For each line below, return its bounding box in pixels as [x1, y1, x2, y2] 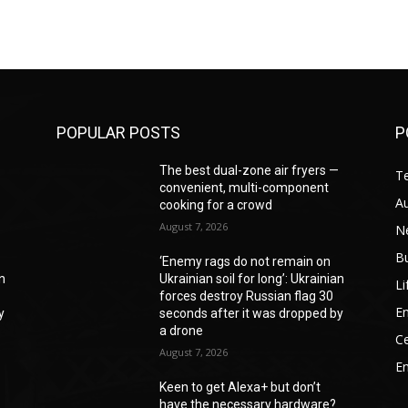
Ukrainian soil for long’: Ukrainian [159, 271, 345, 287]
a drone [159, 323, 204, 339]
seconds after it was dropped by [159, 306, 344, 321]
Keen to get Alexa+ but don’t [159, 380, 321, 395]
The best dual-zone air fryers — [159, 163, 340, 178]
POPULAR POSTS [56, 123, 180, 143]
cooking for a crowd [159, 198, 273, 213]
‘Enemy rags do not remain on [159, 254, 331, 270]
